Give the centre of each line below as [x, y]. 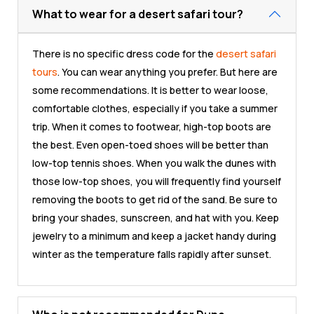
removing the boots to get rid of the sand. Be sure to [155, 200]
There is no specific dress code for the [124, 54]
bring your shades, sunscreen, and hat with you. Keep [156, 218]
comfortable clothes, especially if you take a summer [155, 109]
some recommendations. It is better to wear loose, [150, 90]
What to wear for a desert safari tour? [138, 14]
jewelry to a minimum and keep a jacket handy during [154, 236]
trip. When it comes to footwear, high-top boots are [152, 127]
